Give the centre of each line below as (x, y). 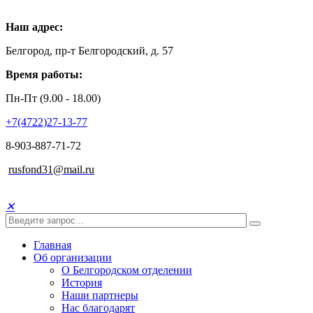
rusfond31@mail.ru (51, 169)
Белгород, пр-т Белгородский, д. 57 (89, 51)
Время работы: (44, 74)
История (82, 283)
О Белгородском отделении (127, 270)
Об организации (73, 257)
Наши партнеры (100, 295)
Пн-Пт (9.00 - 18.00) (53, 98)
